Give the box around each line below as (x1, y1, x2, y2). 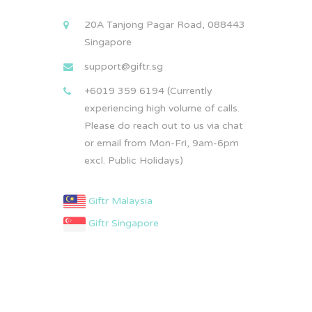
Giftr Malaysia (86, 195, 153, 208)
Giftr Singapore (86, 217, 159, 230)
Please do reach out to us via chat (84, 120, 243, 132)
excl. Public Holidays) (84, 155, 183, 166)
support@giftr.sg (84, 61, 163, 72)
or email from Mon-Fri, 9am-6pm (84, 137, 239, 149)
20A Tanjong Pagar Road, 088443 (84, 19, 245, 31)
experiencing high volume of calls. (84, 102, 240, 114)
